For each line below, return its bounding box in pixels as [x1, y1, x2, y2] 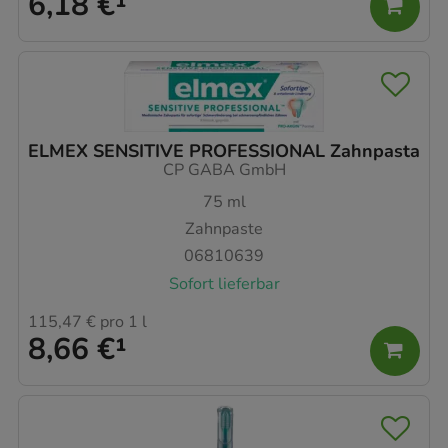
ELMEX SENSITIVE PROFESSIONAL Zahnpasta [28, 138, 420, 163]
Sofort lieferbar [168, 272, 280, 295]
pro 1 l [96, 310, 147, 333]
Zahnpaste [185, 217, 263, 240]
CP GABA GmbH [162, 158, 286, 181]
